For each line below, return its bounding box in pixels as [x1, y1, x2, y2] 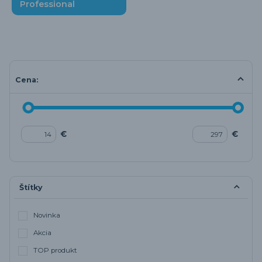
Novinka [33, 211, 61, 220]
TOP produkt [33, 246, 78, 255]
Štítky [19, 182, 43, 192]
